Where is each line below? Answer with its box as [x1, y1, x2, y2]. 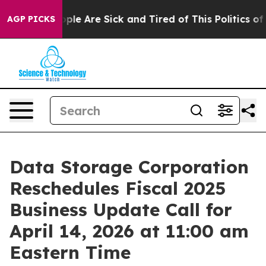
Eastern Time [9, 241, 131, 264]
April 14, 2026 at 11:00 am [9, 220, 249, 242]
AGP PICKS [7, 14, 55, 24]
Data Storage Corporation [9, 156, 249, 178]
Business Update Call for [9, 198, 232, 221]
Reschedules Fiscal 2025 [9, 177, 226, 199]
